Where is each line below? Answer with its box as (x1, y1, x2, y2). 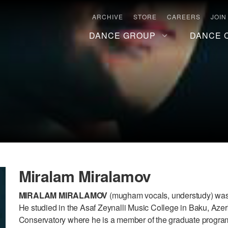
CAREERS (167, 12, 201, 21)
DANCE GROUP (89, 30, 156, 41)
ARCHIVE (92, 12, 123, 21)
